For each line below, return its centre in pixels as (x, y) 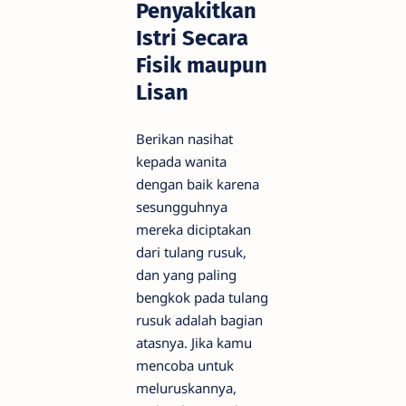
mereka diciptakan (193, 229)
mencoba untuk (185, 365)
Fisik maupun (202, 66)
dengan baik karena (198, 184)
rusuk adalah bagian (199, 319)
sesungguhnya (182, 206)
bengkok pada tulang (202, 297)
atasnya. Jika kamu (194, 342)
